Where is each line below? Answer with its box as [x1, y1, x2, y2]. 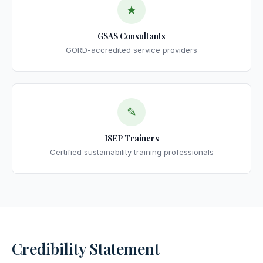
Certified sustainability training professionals [49, 147, 214, 157]
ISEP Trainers [104, 133, 159, 144]
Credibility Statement [12, 238, 160, 259]
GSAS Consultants [97, 31, 166, 42]
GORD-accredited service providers [66, 45, 197, 55]
